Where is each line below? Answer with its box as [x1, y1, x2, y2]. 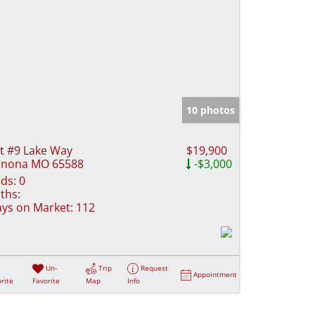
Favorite [32, 275, 60, 285]
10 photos [186, 103, 235, 117]
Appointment [193, 269, 238, 279]
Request [141, 262, 169, 273]
